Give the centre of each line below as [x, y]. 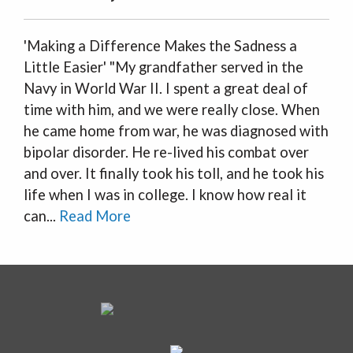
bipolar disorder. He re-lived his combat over [166, 152]
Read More [95, 216]
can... [41, 216]
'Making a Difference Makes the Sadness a [160, 46]
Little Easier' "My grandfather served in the [163, 67]
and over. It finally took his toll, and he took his [174, 173]
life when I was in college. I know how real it [165, 195]
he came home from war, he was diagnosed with [176, 131]
